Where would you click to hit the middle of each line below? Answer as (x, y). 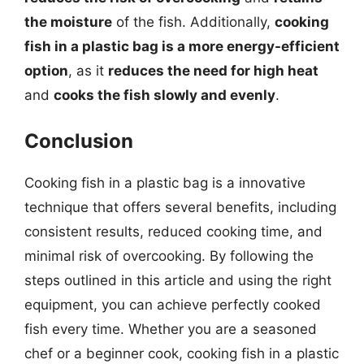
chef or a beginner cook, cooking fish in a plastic (182, 353)
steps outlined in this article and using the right (178, 280)
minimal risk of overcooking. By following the (169, 256)
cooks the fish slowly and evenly (165, 95)
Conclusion (79, 141)
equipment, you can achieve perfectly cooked (173, 305)
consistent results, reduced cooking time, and (173, 232)
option (46, 70)
